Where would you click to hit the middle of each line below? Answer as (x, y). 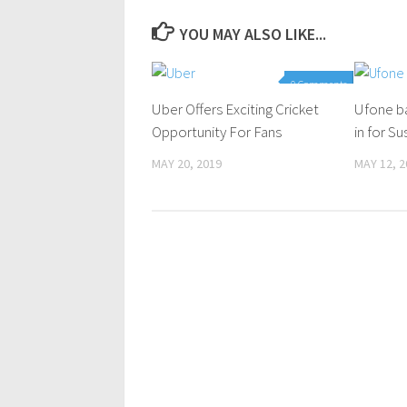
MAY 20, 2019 (187, 164)
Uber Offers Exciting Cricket (235, 109)
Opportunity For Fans (217, 132)
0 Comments (319, 84)
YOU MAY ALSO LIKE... (253, 34)
